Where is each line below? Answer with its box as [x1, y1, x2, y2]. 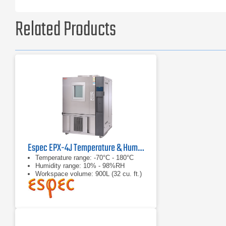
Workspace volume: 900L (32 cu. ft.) [35, 170, 142, 178]
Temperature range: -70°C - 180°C [35, 154, 134, 161]
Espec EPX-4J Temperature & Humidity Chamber [138, 140, 144, 156]
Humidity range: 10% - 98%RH [35, 162, 125, 169]
